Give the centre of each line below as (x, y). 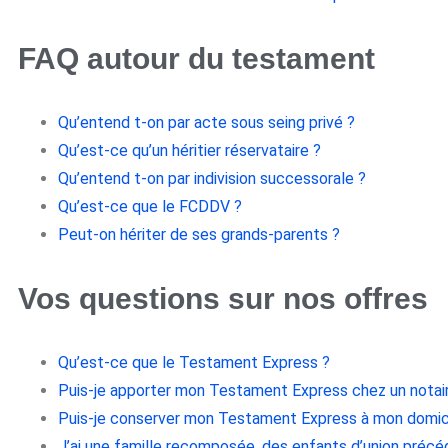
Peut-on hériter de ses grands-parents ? (199, 234)
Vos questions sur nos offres (223, 298)
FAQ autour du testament (196, 58)
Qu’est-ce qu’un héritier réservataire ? (189, 150)
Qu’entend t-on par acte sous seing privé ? (206, 122)
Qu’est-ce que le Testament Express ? (194, 362)
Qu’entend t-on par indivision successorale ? (212, 178)
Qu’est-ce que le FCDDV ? (150, 206)
